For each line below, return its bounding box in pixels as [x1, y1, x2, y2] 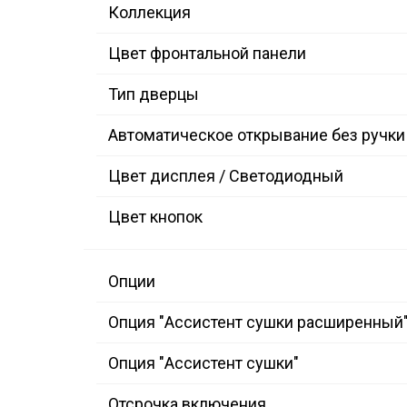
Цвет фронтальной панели [108, 44, 306, 64]
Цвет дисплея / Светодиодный [108, 166, 343, 186]
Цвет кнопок [108, 207, 203, 227]
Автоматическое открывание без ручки [108, 125, 405, 145]
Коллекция [108, 3, 191, 23]
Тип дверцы [108, 84, 199, 104]
